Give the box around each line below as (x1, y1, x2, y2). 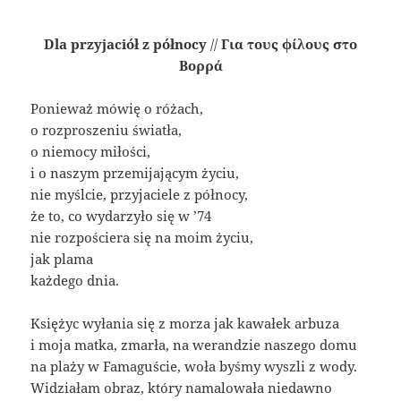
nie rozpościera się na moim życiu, (30, 228, 254, 247)
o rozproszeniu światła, (30, 121, 183, 140)
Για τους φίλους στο (221, 35, 357, 54)
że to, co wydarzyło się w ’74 (30, 207, 212, 226)
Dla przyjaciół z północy (44, 35, 207, 54)
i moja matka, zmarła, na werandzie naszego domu (30, 336, 358, 354)
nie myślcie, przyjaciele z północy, (30, 185, 249, 204)
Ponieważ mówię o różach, (30, 99, 204, 118)
